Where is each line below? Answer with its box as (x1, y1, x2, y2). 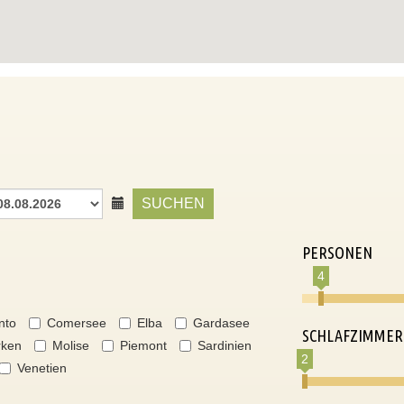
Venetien (17, 361, 67, 375)
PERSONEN (301, 243, 372, 262)
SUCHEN (142, 196, 205, 212)
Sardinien (197, 338, 252, 353)
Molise (52, 338, 89, 353)
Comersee (47, 316, 106, 330)
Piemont (120, 338, 167, 353)
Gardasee (193, 316, 250, 330)
